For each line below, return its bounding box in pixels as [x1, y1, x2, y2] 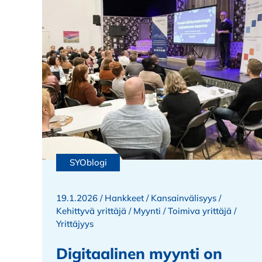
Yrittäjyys [56, 218, 94, 230]
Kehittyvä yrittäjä [56, 205, 126, 217]
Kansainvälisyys [151, 192, 216, 204]
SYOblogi [69, 157, 107, 168]
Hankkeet [105, 192, 144, 204]
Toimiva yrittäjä [168, 205, 232, 217]
